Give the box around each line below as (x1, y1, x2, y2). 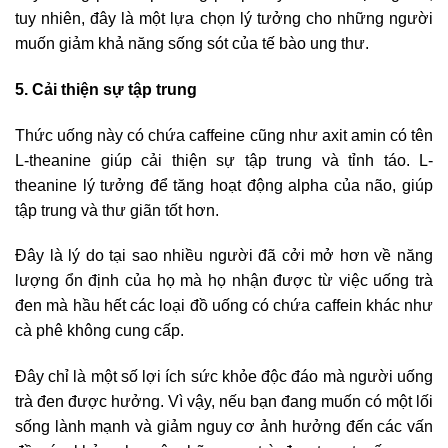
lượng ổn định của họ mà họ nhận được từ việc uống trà (15, 272, 433, 290)
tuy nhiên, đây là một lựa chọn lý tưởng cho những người (15, 9, 433, 27)
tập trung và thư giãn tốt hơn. (15, 201, 219, 219)
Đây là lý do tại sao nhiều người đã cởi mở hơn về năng (15, 247, 433, 265)
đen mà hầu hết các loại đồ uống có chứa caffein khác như (15, 297, 433, 315)
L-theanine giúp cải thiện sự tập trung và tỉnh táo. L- (15, 151, 433, 169)
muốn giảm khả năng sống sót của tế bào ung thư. (15, 34, 369, 52)
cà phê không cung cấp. (15, 322, 184, 340)
